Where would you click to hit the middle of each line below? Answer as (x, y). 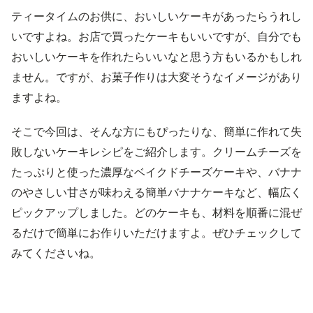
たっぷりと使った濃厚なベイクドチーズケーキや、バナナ (156, 172)
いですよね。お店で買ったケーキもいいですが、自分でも (156, 36)
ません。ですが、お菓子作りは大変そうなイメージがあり (156, 77)
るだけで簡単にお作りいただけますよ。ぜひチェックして (156, 233)
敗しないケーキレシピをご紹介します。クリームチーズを (156, 152)
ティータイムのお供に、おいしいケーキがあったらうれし (156, 16)
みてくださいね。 (56, 253)
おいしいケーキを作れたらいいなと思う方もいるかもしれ (156, 57)
